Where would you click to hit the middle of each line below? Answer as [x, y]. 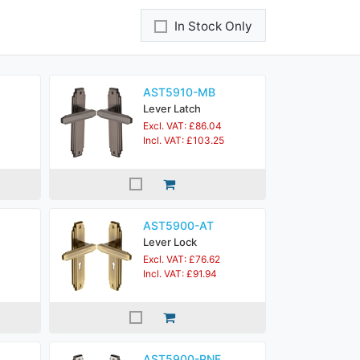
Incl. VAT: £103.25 [184, 140]
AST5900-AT [178, 225]
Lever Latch [172, 108]
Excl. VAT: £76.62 [182, 259]
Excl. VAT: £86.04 [182, 126]
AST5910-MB [179, 92]
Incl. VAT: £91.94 [180, 274]
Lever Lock [170, 242]
